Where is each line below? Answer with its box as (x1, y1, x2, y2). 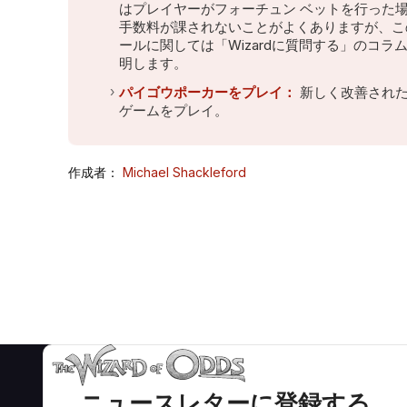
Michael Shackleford (122, 164, 246, 181)
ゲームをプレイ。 (118, 101, 228, 119)
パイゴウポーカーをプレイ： (118, 83, 296, 101)
